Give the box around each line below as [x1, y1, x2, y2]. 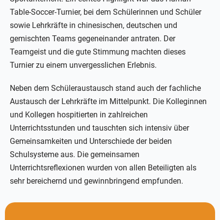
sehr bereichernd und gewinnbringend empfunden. [10, 176, 183, 186]
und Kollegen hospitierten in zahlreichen [10, 110, 148, 120]
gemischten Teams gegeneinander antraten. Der [10, 34, 175, 44]
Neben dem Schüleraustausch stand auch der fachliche [10, 83, 201, 93]
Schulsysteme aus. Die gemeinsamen [10, 150, 139, 160]
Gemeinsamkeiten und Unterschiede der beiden [10, 137, 172, 146]
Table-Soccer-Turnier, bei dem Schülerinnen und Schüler [10, 7, 201, 17]
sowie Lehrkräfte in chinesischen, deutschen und [10, 21, 177, 30]
